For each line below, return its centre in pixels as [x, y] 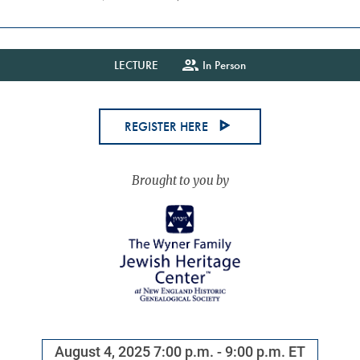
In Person [224, 65]
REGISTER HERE [166, 126]
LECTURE [137, 65]
